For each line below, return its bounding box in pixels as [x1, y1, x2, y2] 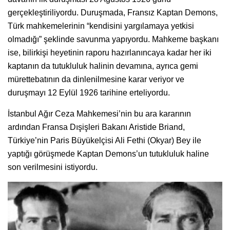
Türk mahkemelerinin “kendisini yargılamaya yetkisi [8, 21, 194, 30]
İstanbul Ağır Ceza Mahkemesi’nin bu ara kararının [8, 109, 191, 118]
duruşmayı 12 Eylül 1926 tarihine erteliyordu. [8, 88, 170, 97]
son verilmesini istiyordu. [8, 162, 98, 171]
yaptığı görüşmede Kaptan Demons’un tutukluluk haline [8, 149, 209, 158]
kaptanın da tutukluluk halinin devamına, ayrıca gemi [8, 61, 198, 70]
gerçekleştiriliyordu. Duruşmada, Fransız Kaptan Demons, [8, 8, 218, 17]
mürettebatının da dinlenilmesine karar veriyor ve [8, 74, 184, 84]
